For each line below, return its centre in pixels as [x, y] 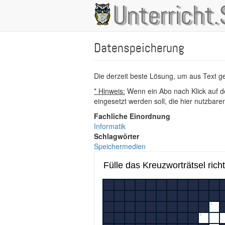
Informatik [110, 126]
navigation [116, 28]
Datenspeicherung [139, 48]
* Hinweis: [109, 91]
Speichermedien [120, 146]
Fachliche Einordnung [132, 116]
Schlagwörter [117, 136]
